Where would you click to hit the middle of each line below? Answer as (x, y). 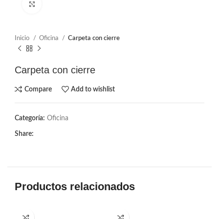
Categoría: (30, 118)
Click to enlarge (63, 4)
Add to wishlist (93, 89)
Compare (38, 89)
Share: (24, 134)
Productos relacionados (75, 186)
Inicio (23, 38)
